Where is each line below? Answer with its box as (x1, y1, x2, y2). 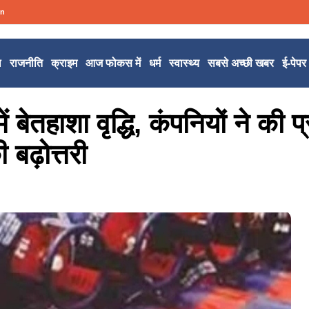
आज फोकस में (85, 57, 141, 70)
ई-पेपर (281, 57, 306, 70)
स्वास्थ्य (168, 57, 199, 70)
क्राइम (50, 57, 77, 70)
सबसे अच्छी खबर (207, 57, 274, 70)
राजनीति (9, 57, 43, 70)
